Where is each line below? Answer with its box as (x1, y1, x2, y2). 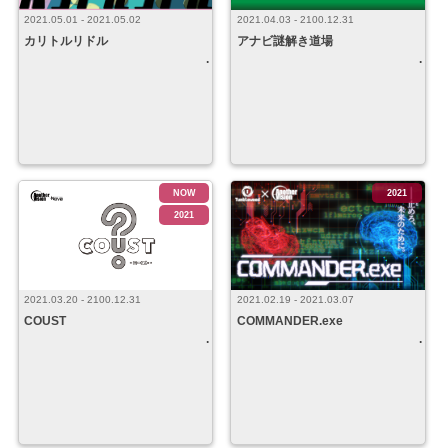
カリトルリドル (24, 33, 109, 48)
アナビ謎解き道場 (237, 33, 334, 48)
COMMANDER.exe (237, 313, 344, 328)
